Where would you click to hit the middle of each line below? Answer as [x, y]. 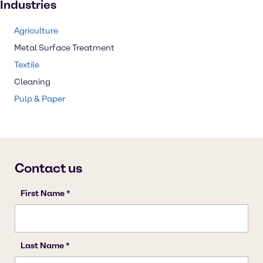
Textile [27, 65]
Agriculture [36, 31]
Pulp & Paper [40, 99]
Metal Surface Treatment [64, 48]
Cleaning [32, 82]
